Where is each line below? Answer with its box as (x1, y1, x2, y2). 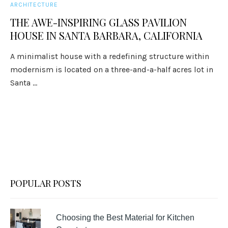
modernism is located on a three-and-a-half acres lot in (10, 65, 214, 74)
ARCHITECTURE (10, 1, 59, 8)
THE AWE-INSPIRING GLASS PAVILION (10, 15, 187, 29)
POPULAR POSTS (10, 177, 81, 189)
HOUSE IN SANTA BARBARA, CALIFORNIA (10, 28, 203, 42)
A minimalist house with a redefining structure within (10, 51, 210, 61)
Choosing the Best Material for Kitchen (56, 213, 194, 222)
